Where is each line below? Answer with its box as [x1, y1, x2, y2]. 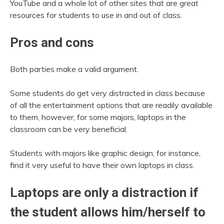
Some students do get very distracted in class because [10, 88, 205, 98]
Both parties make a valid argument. [10, 64, 138, 74]
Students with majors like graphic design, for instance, [10, 148, 200, 158]
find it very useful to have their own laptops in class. [10, 160, 194, 170]
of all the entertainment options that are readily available [10, 100, 212, 110]
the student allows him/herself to [10, 204, 205, 220]
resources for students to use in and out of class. [10, 9, 182, 20]
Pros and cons [10, 34, 94, 50]
